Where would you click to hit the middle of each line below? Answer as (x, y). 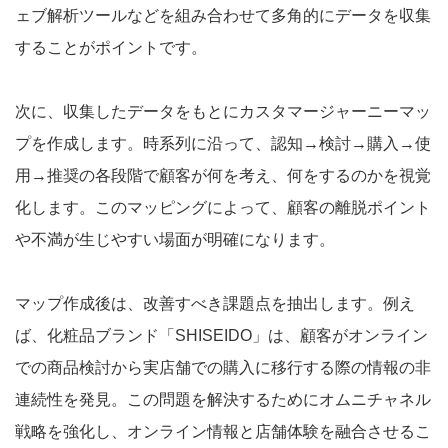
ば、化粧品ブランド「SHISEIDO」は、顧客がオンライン (221, 335)
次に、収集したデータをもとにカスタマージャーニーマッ (223, 111)
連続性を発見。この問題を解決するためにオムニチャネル (223, 399)
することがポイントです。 (111, 47)
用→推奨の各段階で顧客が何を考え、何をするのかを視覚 (223, 175)
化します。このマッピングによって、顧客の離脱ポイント (223, 207)
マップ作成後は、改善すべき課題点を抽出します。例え (215, 303)
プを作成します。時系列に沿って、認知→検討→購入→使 (223, 143)
